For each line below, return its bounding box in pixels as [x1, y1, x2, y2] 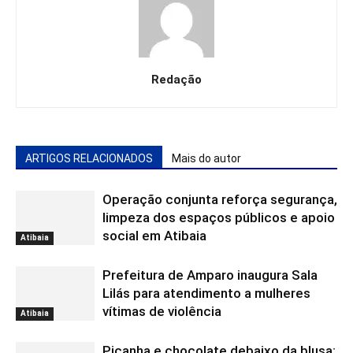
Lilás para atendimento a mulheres [102, 285, 310, 301]
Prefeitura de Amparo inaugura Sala [102, 267, 318, 283]
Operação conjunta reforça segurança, [102, 191, 337, 207]
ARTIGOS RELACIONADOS [25, 152, 153, 165]
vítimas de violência [102, 303, 221, 319]
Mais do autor [172, 152, 241, 165]
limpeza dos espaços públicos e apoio [102, 210, 335, 225]
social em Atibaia [102, 228, 206, 243]
